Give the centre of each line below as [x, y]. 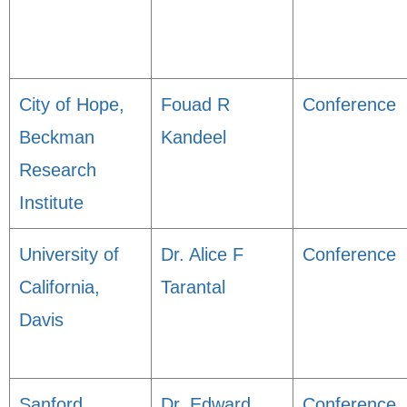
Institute [51, 203]
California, [60, 287]
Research [58, 170]
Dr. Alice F [202, 254]
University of [69, 254]
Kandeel [194, 137]
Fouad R [195, 104]
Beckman [57, 137]
